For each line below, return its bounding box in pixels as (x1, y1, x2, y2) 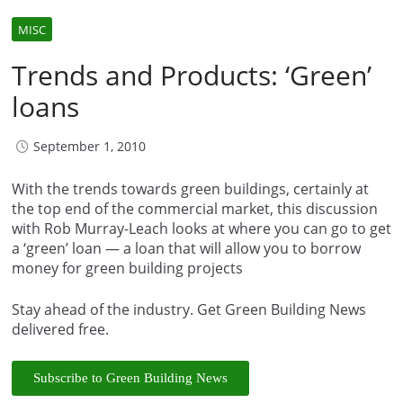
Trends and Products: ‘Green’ (12, 56, 372, 94)
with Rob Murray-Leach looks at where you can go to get (12, 218, 391, 238)
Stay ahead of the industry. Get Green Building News (12, 299, 366, 319)
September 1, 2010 (33, 137, 146, 155)
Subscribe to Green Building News (33, 370, 228, 385)
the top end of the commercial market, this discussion (12, 198, 378, 219)
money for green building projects (12, 257, 243, 278)
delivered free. (12, 318, 109, 339)
